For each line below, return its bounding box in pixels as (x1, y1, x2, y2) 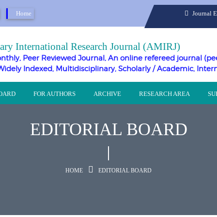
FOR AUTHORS (33, 90, 76, 97)
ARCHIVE (93, 90, 121, 97)
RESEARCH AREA (139, 90, 190, 97)
